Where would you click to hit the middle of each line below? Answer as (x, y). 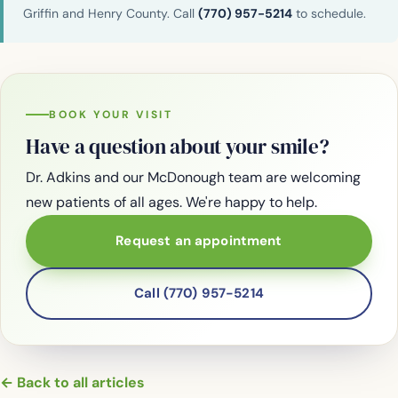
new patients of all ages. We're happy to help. (171, 202)
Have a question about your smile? (178, 146)
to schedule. (329, 14)
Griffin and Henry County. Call (111, 14)
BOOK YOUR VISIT (111, 114)
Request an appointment (199, 241)
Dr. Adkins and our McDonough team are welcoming (193, 177)
